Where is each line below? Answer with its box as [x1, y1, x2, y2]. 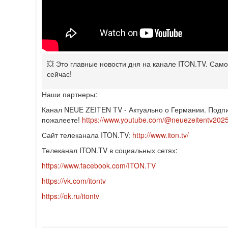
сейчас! [47, 69, 72, 79]
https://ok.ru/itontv [42, 191, 99, 201]
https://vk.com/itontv [42, 176, 106, 186]
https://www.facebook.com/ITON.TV [42, 160, 156, 170]
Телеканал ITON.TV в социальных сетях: [42, 145, 178, 155]
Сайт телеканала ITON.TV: [42, 130, 132, 140]
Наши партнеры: [42, 89, 97, 99]
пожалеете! [42, 115, 82, 125]
